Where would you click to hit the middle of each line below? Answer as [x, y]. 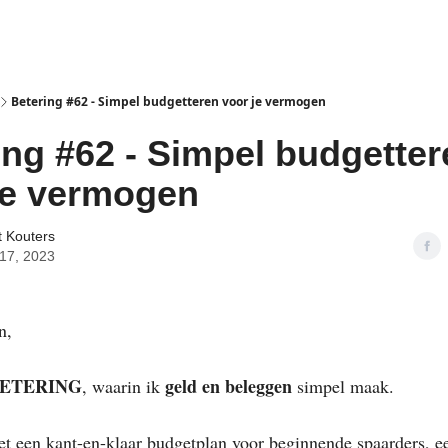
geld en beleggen [228, 386]
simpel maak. [343, 386]
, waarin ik [123, 386]
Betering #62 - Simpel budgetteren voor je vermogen [168, 101]
